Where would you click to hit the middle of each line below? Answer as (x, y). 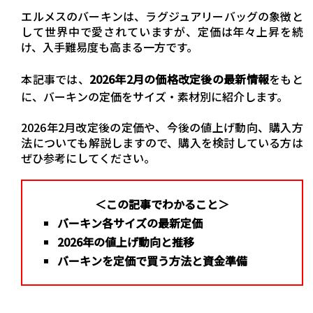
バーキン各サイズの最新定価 (130, 223)
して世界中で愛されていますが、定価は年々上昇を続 (162, 32)
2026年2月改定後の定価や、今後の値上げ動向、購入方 (162, 128)
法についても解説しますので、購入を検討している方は (162, 143)
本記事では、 (56, 79)
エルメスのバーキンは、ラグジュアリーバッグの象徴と (162, 16)
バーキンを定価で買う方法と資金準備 (153, 261)
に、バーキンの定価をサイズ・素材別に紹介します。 (155, 97)
